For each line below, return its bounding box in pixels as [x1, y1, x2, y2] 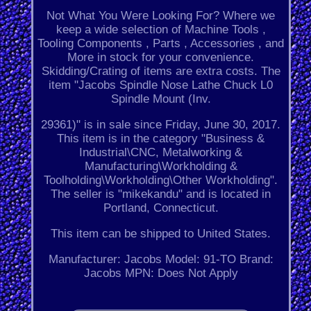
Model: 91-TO [165, 253, 236, 267]
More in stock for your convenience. [67, 51, 255, 65]
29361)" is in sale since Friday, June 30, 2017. [41, 118, 281, 132]
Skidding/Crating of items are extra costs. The [41, 65, 280, 78]
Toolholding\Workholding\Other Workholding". [44, 174, 278, 187]
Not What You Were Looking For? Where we [47, 9, 276, 23]
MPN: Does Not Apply [124, 267, 238, 280]
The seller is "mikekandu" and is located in [51, 187, 271, 201]
